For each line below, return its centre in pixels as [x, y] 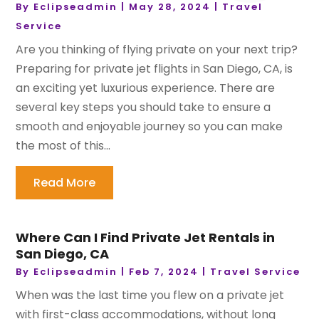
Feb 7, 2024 [164, 272]
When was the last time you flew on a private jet [150, 296]
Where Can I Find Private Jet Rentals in [146, 238]
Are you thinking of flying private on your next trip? [157, 50]
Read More [65, 183]
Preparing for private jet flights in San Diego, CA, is [155, 69]
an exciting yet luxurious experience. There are [146, 88]
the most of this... [63, 146]
